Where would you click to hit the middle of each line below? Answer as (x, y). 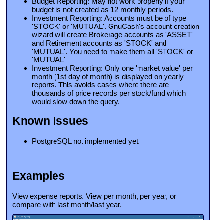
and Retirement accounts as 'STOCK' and (99, 43)
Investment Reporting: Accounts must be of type (109, 18)
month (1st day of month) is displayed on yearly (108, 77)
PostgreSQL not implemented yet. (86, 141)
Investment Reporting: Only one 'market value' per (112, 68)
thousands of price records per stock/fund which (109, 93)
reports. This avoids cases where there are (100, 85)
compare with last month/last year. (67, 205)
